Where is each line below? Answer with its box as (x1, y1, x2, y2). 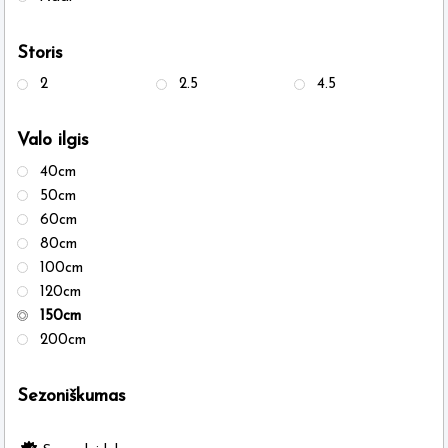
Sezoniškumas (17, 387, 126, 407)
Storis (17, 43, 63, 63)
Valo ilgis (17, 131, 89, 151)
